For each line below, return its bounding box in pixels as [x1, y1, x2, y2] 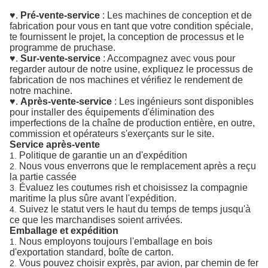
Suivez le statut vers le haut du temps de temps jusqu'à [19, 204, 251, 214]
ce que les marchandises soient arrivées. [10, 215, 182, 225]
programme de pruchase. [10, 42, 115, 53]
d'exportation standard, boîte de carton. [10, 247, 173, 257]
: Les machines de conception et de [100, 10, 252, 20]
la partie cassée [10, 172, 77, 182]
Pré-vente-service [20, 10, 100, 20]
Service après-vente [10, 139, 100, 150]
